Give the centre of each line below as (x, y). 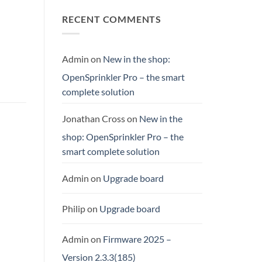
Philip (74, 208)
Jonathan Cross (94, 118)
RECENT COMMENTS (112, 19)
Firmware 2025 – (137, 239)
